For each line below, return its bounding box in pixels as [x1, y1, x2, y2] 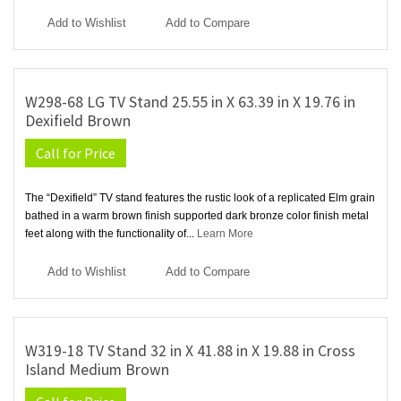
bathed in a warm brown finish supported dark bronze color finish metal [25, 209, 369, 223]
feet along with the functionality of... [25, 227, 197, 241]
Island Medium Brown [25, 360, 169, 380]
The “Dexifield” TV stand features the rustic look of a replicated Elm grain [25, 192, 375, 205]
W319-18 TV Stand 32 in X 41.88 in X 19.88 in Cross [25, 341, 355, 362]
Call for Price [36, 144, 115, 163]
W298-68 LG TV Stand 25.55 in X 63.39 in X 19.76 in [25, 92, 355, 113]
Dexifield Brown [25, 111, 131, 132]
